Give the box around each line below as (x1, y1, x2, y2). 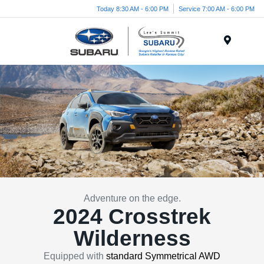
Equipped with (44, 250, 106, 261)
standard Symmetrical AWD (106, 250, 220, 261)
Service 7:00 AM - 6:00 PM (179, 5, 255, 12)
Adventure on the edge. (83, 193, 181, 203)
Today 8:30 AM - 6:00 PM (97, 5, 169, 12)
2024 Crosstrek (53, 203, 211, 229)
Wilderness (73, 225, 191, 250)
